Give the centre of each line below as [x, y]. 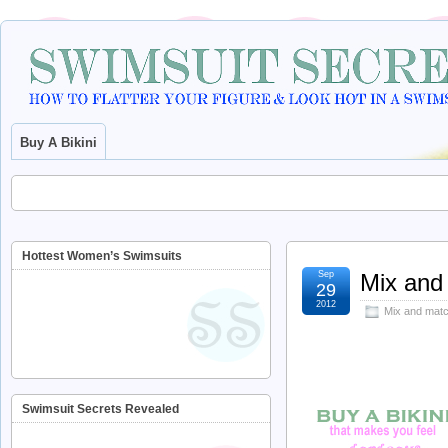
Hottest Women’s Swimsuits [102, 256]
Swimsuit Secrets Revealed [100, 409]
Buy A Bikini [58, 142]
